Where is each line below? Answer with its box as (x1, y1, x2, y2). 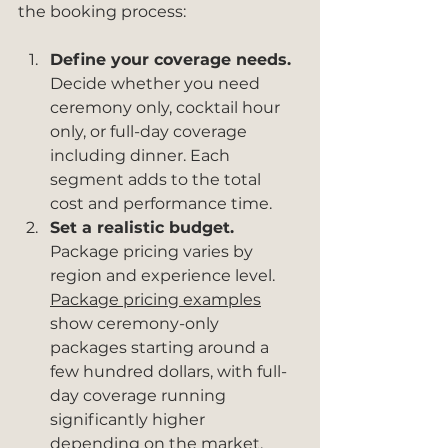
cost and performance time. (50, 194, 272, 213)
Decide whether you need (50, 74, 264, 93)
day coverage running (50, 386, 230, 405)
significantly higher (50, 410, 209, 429)
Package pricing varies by (50, 242, 257, 261)
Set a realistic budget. (50, 218, 234, 237)
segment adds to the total (50, 170, 265, 189)
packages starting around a (50, 338, 273, 357)
